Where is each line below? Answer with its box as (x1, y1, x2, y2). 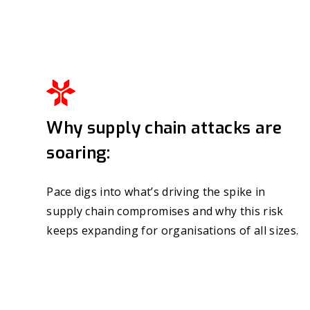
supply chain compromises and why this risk (46, 203, 284, 219)
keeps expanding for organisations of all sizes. (46, 223, 299, 239)
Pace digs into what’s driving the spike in (46, 184, 266, 200)
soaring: (46, 142, 111, 165)
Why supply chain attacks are (46, 117, 282, 140)
